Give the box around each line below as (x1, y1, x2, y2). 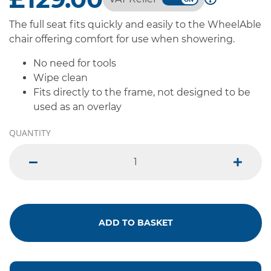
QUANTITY (9, 126, 51, 139)
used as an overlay (33, 100, 122, 113)
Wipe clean (33, 71, 88, 83)
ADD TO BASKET (99, 217, 173, 228)
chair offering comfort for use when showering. (9, 33, 235, 45)
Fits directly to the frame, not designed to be (33, 86, 250, 98)
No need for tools (33, 57, 116, 69)
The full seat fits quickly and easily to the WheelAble (9, 18, 261, 30)
